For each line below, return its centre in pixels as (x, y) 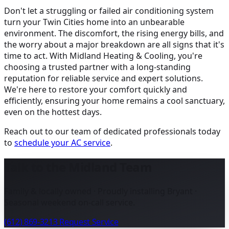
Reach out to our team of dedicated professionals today (112, 132)
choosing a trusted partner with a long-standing (97, 67)
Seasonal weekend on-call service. (70, 203)
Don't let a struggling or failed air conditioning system (109, 11)
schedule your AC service (62, 143)
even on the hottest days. (53, 112)
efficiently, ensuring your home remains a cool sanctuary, (114, 101)
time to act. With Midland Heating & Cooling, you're (103, 56)
